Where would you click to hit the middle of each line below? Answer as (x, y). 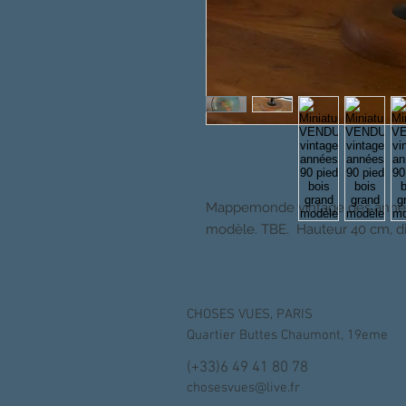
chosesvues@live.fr (243, 388)
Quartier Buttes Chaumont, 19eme (287, 335)
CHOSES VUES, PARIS (250, 314)
